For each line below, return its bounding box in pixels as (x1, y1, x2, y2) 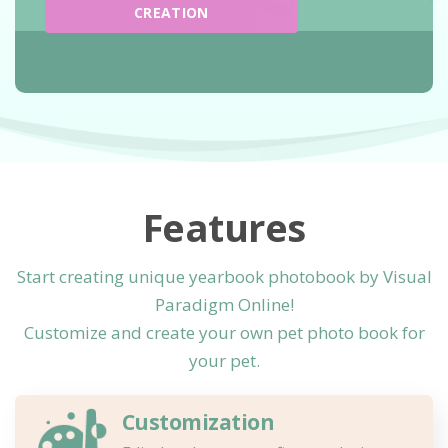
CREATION (134, 3, 209, 22)
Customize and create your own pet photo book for (23, 321, 425, 344)
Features (142, 201, 306, 253)
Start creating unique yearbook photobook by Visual (16, 265, 432, 288)
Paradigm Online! (154, 293, 294, 316)
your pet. (188, 349, 260, 372)
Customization (121, 408, 275, 436)
